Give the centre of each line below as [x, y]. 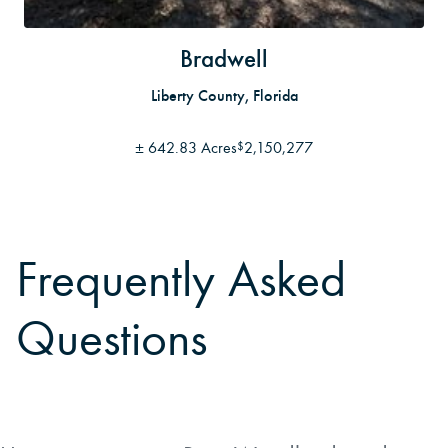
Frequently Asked [181, 280]
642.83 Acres [192, 147]
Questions [112, 339]
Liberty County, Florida [224, 96]
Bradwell [224, 59]
